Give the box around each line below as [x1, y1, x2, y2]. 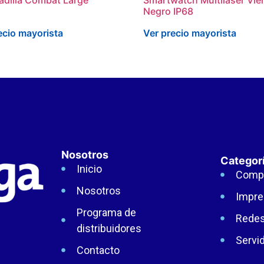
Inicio [76, 162, 102, 175]
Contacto [76, 243, 120, 256]
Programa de [76, 206, 136, 219]
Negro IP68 [143, 5, 194, 17]
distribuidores [76, 222, 141, 235]
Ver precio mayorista [143, 27, 237, 39]
